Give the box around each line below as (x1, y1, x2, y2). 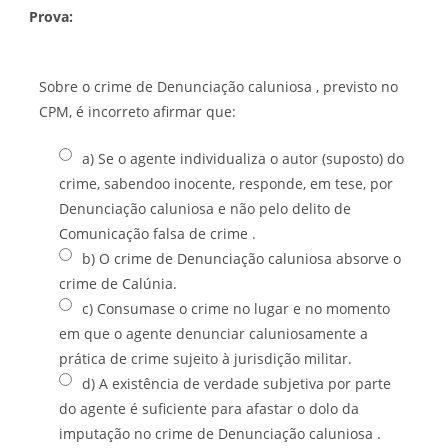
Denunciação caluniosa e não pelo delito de (59, 198, 351, 218)
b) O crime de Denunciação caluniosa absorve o (82, 248, 401, 268)
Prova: (29, 6, 77, 26)
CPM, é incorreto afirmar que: (39, 101, 236, 121)
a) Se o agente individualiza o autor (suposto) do (82, 148, 404, 168)
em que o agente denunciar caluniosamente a (59, 323, 368, 343)
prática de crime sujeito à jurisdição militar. (59, 348, 352, 368)
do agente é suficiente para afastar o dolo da (59, 398, 359, 418)
